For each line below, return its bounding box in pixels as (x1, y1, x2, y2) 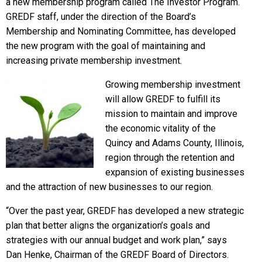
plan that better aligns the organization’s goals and (6, 219, 210, 231)
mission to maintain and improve (105, 108, 237, 119)
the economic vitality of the (105, 122, 216, 134)
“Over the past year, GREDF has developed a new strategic (6, 205, 244, 216)
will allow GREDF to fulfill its (105, 93, 220, 105)
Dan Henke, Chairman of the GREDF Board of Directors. (6, 249, 229, 260)
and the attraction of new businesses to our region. (6, 181, 213, 192)
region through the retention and (105, 151, 235, 163)
